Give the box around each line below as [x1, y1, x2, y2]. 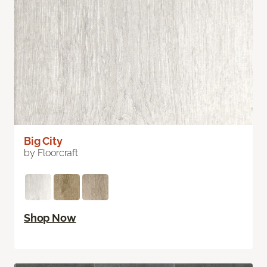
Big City [24, 135, 63, 148]
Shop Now [24, 212, 76, 225]
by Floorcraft [24, 147, 78, 159]
